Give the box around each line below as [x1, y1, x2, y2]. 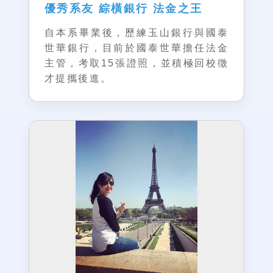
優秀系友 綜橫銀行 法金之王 [44, 2, 203, 15]
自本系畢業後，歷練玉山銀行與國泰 [44, 27, 229, 38]
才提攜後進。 [44, 73, 112, 83]
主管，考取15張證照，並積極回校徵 [44, 58, 229, 68]
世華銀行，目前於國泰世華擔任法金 [44, 43, 229, 53]
